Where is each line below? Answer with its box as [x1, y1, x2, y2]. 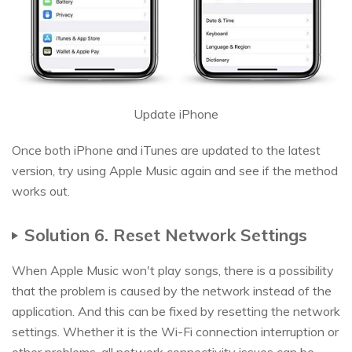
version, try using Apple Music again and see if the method [12, 162, 338, 178]
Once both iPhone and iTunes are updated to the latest [12, 141, 321, 158]
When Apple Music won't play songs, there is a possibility [12, 262, 334, 278]
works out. [12, 182, 70, 199]
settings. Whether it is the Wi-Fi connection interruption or [12, 323, 339, 339]
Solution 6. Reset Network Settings [24, 223, 307, 245]
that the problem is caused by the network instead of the [12, 282, 332, 299]
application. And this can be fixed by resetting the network [12, 302, 340, 319]
